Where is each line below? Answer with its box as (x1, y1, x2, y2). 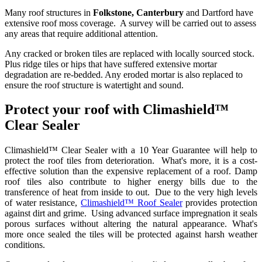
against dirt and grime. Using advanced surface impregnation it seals (5, 208, 257, 219)
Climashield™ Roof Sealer (81, 198, 182, 208)
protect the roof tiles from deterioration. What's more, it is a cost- (5, 156, 257, 166)
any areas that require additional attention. (5, 28, 158, 39)
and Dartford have (184, 7, 253, 18)
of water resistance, (5, 198, 81, 208)
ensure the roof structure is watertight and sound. (5, 80, 184, 90)
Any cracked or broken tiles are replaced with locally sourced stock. (5, 48, 254, 58)
